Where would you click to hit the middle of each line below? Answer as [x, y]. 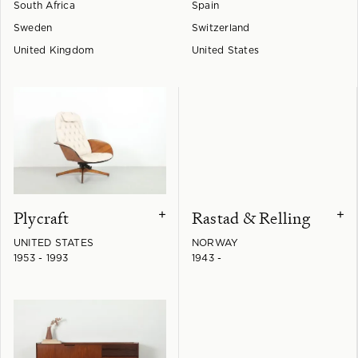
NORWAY [215, 243]
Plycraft [41, 218]
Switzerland [221, 28]
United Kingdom [54, 50]
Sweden [33, 28]
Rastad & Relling [251, 218]
